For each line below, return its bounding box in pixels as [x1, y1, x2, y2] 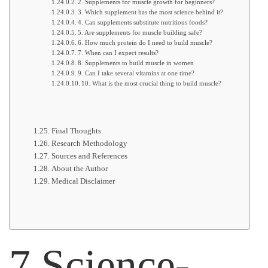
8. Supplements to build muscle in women [78, 59, 194, 66]
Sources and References [51, 151, 127, 160]
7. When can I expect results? [78, 49, 159, 56]
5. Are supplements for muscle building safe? [78, 29, 203, 36]
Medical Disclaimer [51, 176, 115, 185]
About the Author [51, 163, 108, 173]
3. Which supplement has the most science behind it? [78, 8, 224, 16]
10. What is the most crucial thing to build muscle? [81, 80, 222, 87]
